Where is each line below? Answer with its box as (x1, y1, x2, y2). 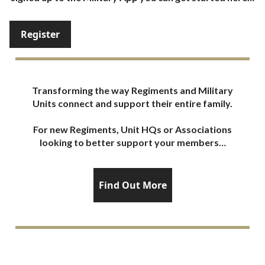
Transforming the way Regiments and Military (32, 85, 233, 96)
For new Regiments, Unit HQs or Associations (33, 124, 232, 135)
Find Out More (98, 179, 167, 192)
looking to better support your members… (39, 137, 226, 148)
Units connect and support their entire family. (33, 98, 232, 109)
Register (21, 28, 60, 41)
